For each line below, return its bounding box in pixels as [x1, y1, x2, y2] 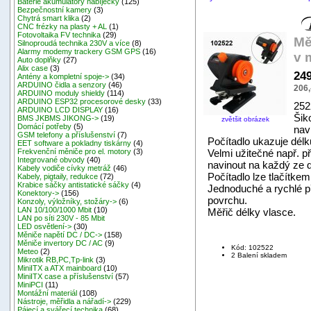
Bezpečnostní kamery [17, 6, 92, 15]
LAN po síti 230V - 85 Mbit [17, 214, 106, 223]
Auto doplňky [17, 56, 62, 65]
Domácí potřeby [17, 122, 72, 131]
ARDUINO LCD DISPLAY [17, 106, 103, 115]
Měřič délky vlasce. [208, 205, 296, 218]
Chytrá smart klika [17, 14, 80, 23]
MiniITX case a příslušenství [17, 272, 114, 281]
